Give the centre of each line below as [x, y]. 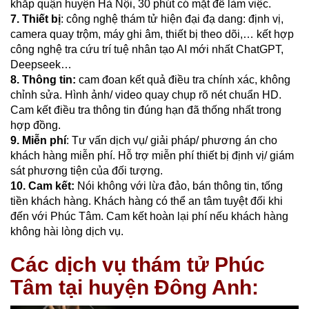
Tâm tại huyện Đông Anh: [134, 288]
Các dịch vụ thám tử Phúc [138, 265]
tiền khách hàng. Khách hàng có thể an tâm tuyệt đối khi [147, 201]
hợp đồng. [36, 126]
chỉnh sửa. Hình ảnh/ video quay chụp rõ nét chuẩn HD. [146, 95]
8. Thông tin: [43, 80]
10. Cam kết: [44, 186]
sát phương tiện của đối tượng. [88, 171]
